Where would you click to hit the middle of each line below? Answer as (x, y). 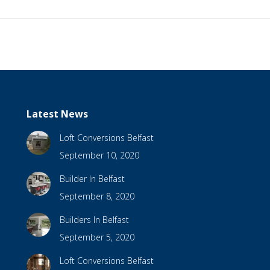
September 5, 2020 (97, 237)
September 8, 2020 (97, 196)
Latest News (57, 114)
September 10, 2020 (99, 155)
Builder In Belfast (92, 179)
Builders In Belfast (94, 220)
